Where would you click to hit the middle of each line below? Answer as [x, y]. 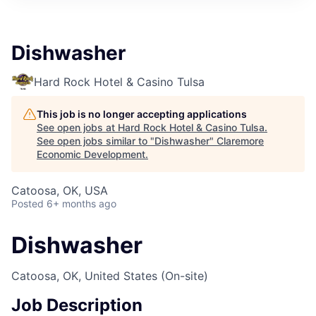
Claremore [240, 141]
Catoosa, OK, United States [84, 276]
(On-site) [184, 276]
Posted [28, 203]
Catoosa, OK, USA [60, 190]
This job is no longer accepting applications [142, 114]
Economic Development [91, 154]
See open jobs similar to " [96, 141]
